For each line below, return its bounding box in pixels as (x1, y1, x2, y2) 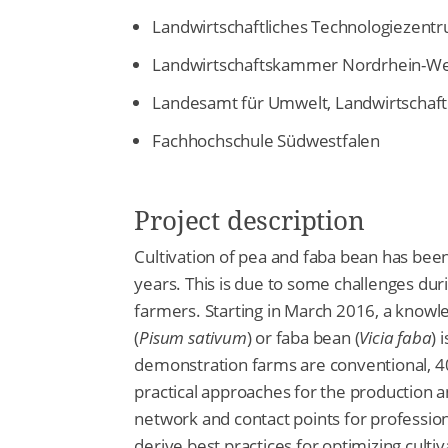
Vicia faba (359, 326, 432, 350)
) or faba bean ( (246, 326, 360, 350)
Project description (134, 202, 365, 239)
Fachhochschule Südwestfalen (152, 128, 381, 152)
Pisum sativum (139, 326, 247, 350)
